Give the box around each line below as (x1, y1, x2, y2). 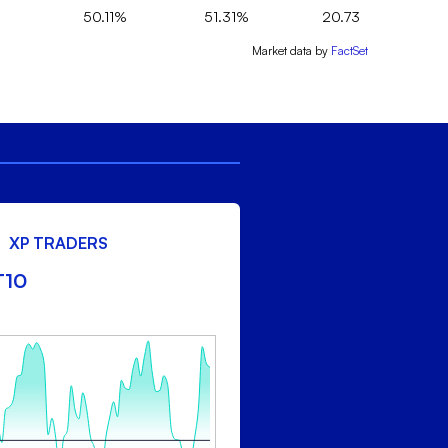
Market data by (252, 43, 328, 59)
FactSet (331, 43, 368, 59)
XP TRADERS (9, 233, 109, 254)
